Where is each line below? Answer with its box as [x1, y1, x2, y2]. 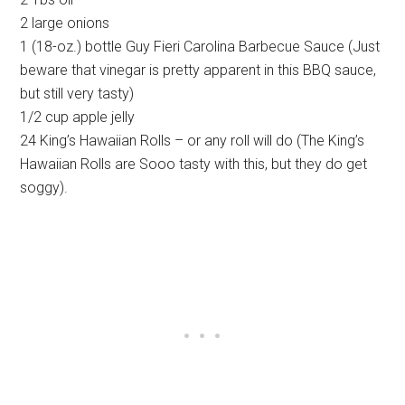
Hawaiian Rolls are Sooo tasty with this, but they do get [20, 155, 368, 173]
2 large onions [20, 14, 110, 32]
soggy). [20, 178, 69, 196]
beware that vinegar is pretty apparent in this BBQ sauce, [20, 61, 377, 79]
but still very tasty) [20, 84, 135, 102]
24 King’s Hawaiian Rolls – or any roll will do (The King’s [20, 131, 365, 149]
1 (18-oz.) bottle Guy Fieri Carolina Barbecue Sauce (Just [20, 37, 381, 55]
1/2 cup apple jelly [20, 108, 136, 126]
